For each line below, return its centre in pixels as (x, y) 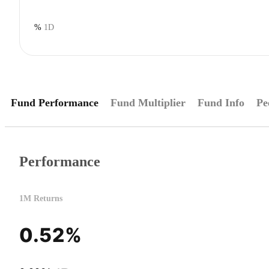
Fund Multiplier (148, 102)
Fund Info (221, 102)
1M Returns (41, 199)
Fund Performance (55, 102)
